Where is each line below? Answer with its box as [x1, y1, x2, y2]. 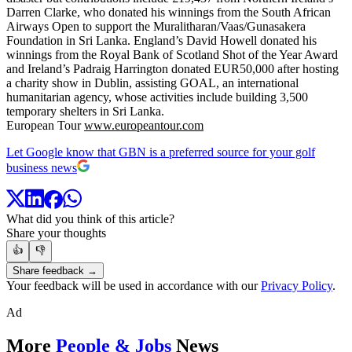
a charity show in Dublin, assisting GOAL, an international [6, 75, 299, 90]
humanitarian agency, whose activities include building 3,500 [6, 90, 308, 104]
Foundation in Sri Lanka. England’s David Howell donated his [6, 33, 317, 47]
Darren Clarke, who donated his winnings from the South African [6, 5, 331, 19]
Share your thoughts [6, 226, 106, 240]
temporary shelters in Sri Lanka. [6, 104, 164, 118]
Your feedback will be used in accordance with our [6, 279, 261, 293]
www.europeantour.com [84, 118, 203, 132]
